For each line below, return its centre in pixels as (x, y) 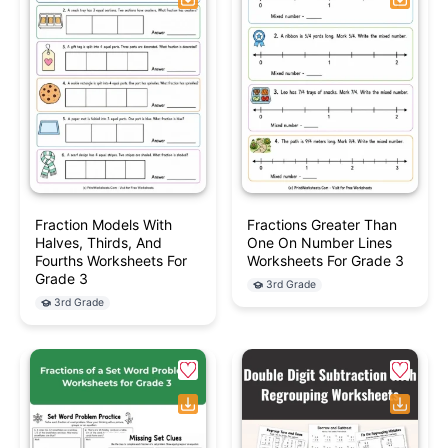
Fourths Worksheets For (111, 261)
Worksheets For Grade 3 (325, 261)
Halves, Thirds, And (98, 243)
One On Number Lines (319, 243)
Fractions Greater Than (322, 225)
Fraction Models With (103, 225)
